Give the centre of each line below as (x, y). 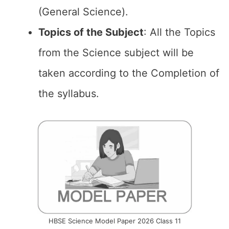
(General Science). (83, 12)
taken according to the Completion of (129, 73)
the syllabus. (69, 94)
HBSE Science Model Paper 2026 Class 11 (114, 221)
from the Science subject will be (116, 53)
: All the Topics (179, 32)
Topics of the (71, 32)
